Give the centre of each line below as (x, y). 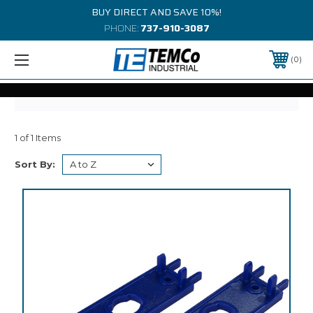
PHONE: (122, 28)
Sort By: (35, 164)
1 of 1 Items (38, 137)
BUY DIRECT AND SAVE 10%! (156, 12)
